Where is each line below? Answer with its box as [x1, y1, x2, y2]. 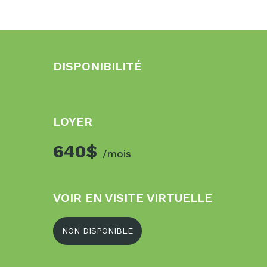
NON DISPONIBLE [62, 226, 133, 235]
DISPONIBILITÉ [53, 59, 142, 73]
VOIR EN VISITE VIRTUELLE [53, 191, 212, 205]
